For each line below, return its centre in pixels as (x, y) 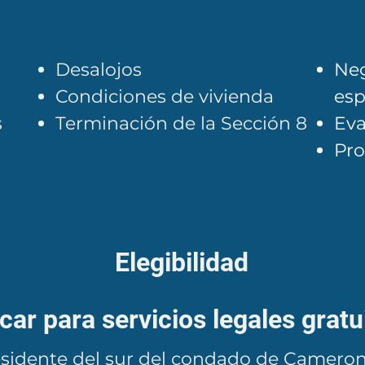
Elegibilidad (182, 262)
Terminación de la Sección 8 (181, 123)
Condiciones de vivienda (165, 97)
